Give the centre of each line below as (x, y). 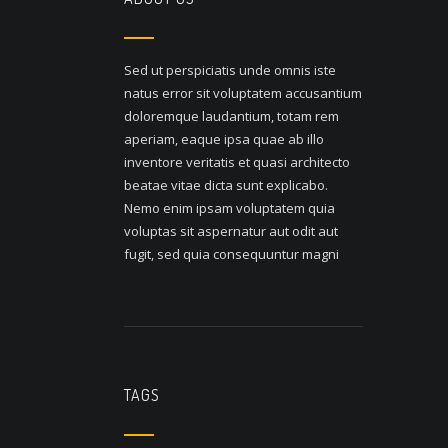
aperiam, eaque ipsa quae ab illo (223, 138)
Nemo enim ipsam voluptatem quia (229, 207)
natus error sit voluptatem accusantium (242, 92)
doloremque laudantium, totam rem (231, 115)
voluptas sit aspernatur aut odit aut (230, 230)
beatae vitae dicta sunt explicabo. (225, 184)
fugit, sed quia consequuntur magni (231, 253)
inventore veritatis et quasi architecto (236, 161)
